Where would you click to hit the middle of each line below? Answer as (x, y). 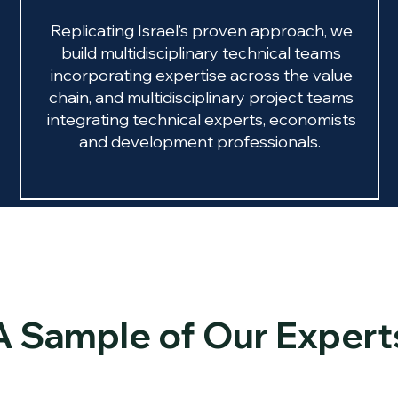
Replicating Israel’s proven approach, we (201, 31)
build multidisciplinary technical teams (201, 53)
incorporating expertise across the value (201, 75)
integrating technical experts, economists (201, 119)
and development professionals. (201, 142)
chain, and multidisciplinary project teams (201, 97)
